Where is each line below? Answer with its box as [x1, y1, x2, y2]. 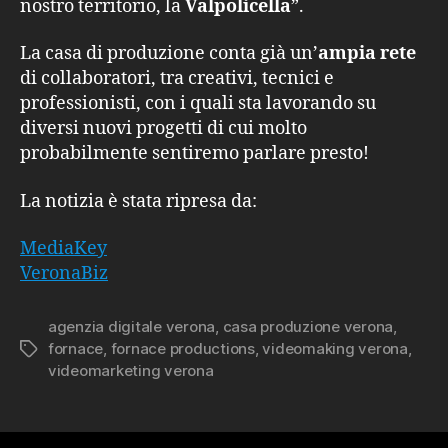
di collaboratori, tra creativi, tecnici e [20, 67, 334, 90]
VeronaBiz [20, 262, 108, 285]
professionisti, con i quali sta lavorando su [20, 92, 376, 115]
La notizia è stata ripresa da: [20, 189, 257, 213]
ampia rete [318, 42, 416, 65]
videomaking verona [262, 339, 408, 358]
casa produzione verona [222, 317, 394, 336]
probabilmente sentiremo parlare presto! [20, 142, 369, 165]
